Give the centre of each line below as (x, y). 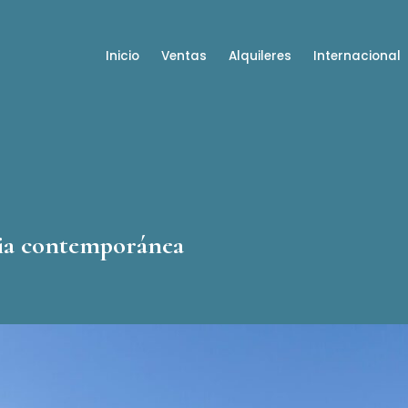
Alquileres (260, 56)
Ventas (184, 56)
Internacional (357, 56)
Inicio (122, 56)
